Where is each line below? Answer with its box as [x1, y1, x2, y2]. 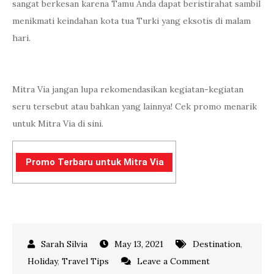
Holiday [28, 256, 57, 267]
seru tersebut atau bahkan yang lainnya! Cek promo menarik [12, 101, 257, 112]
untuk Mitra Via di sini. [12, 118, 103, 129]
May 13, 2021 [114, 239, 163, 250]
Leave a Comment [137, 256, 210, 267]
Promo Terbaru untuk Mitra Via [26, 157, 164, 168]
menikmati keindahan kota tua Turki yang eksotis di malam [12, 15, 251, 26]
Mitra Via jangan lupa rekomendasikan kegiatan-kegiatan [12, 84, 243, 95]
